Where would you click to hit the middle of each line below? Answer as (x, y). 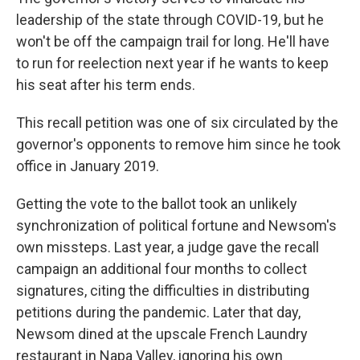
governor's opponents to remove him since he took (178, 144)
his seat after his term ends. (106, 85)
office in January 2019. (88, 166)
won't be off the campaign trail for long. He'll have (173, 41)
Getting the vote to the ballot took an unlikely (157, 204)
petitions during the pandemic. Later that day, (158, 312)
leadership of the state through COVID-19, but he (170, 20)
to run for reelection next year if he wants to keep (172, 63)
